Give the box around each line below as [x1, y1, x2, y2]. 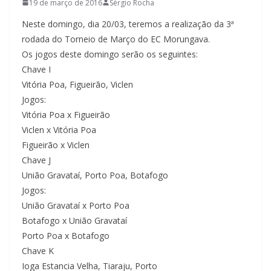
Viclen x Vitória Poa [22, 123, 96, 135]
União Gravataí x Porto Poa [22, 199, 129, 211]
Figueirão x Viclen [22, 139, 90, 151]
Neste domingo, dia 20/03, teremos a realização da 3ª [22, 18, 234, 30]
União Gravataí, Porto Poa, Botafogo [22, 169, 168, 181]
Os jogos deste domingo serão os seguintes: [22, 48, 198, 60]
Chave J [22, 154, 51, 166]
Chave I [22, 63, 51, 75]
